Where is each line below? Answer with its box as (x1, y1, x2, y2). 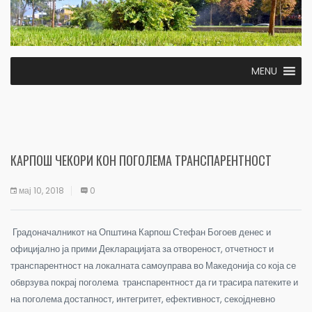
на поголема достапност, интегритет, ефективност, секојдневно (10, 292, 275, 306)
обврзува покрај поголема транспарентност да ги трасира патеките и (10, 275, 298, 289)
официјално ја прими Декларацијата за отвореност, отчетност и (10, 242, 274, 256)
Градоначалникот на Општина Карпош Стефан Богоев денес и (10, 225, 271, 239)
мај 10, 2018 (19, 184, 64, 196)
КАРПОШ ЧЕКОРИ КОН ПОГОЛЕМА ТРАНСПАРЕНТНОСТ (10, 150, 272, 169)
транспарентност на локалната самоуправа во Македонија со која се (10, 258, 296, 272)
